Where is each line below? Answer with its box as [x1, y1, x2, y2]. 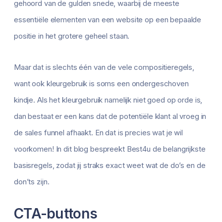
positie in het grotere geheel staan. [14, 31, 130, 41]
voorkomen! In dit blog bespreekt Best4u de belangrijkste [14, 144, 206, 154]
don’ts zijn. [14, 177, 50, 187]
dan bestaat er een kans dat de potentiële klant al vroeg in [14, 111, 207, 121]
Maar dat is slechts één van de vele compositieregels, [14, 62, 195, 72]
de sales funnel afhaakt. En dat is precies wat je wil [14, 128, 183, 138]
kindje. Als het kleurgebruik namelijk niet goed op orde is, [14, 95, 203, 105]
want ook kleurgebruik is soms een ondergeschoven [14, 79, 189, 89]
